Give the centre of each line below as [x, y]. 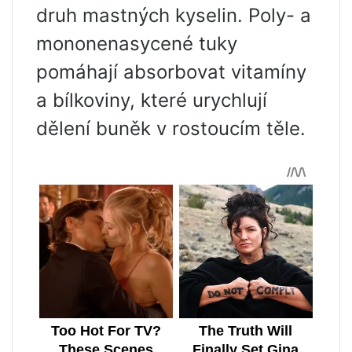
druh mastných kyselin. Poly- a [174, 15]
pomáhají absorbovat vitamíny [171, 71]
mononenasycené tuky [137, 43]
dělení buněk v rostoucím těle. [171, 128]
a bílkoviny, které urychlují [152, 100]
